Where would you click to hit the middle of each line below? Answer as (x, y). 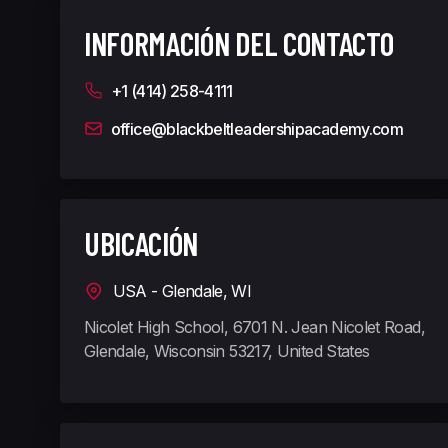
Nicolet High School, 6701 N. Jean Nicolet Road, (254, 327)
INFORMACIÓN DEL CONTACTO (239, 43)
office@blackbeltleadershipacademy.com (257, 129)
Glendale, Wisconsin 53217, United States (227, 351)
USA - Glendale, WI (178, 291)
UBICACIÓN (141, 243)
